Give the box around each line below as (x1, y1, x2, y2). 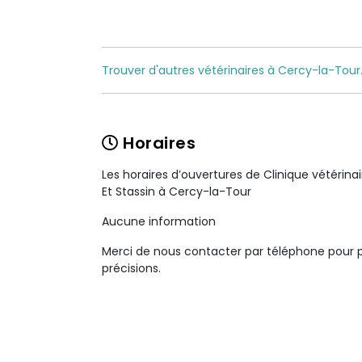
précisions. (102, 260, 161, 276)
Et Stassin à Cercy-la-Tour (102, 183, 251, 200)
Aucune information (102, 213, 216, 229)
